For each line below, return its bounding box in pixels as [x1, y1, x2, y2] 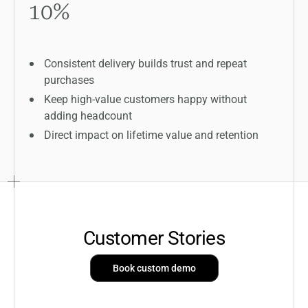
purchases [44, 71, 95, 87]
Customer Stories [82, 223, 225, 250]
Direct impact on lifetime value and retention [44, 126, 259, 142]
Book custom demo [112, 261, 196, 274]
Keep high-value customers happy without [44, 91, 247, 106]
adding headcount [44, 107, 133, 122]
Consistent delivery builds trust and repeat [44, 55, 247, 70]
